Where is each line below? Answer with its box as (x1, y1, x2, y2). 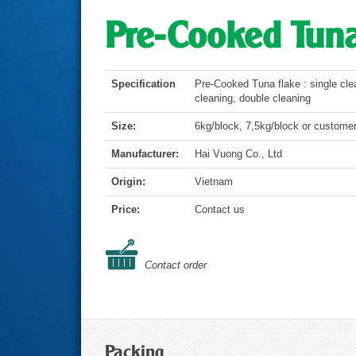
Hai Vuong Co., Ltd (195, 148, 282, 160)
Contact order (145, 259, 207, 271)
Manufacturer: (111, 148, 182, 160)
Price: (111, 203, 140, 215)
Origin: (111, 176, 149, 188)
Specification (111, 78, 176, 90)
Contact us (195, 203, 245, 215)
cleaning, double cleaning (195, 92, 311, 104)
